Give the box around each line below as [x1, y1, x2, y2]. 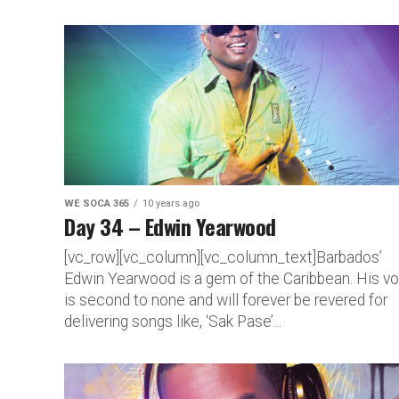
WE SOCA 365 [64, 197, 129, 209]
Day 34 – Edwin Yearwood [64, 209, 276, 242]
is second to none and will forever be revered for [64, 290, 387, 309]
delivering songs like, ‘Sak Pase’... [64, 312, 281, 330]
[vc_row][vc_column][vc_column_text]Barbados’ [64, 248, 382, 266]
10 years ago [142, 197, 199, 209]
